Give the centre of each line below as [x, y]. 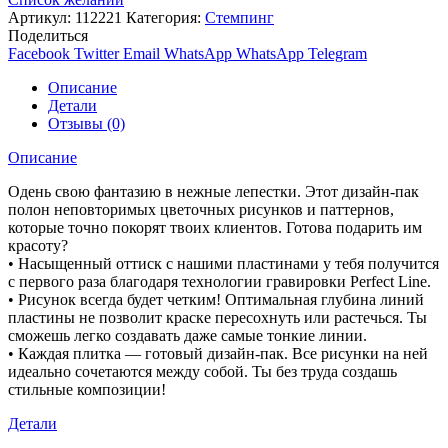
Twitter [96, 53]
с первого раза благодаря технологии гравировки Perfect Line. [219, 281]
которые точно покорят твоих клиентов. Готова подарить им [215, 227]
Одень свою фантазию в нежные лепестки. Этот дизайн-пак [213, 191]
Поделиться [48, 35]
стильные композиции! [87, 389]
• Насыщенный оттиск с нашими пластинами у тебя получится [223, 263]
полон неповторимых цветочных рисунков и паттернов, [201, 209]
